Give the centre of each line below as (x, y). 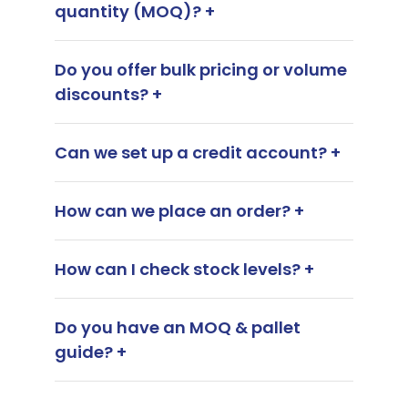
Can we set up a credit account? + (198, 153)
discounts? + (108, 94)
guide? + (91, 352)
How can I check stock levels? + (184, 269)
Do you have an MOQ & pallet (178, 327)
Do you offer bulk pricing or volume (201, 70)
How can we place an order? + (179, 211)
